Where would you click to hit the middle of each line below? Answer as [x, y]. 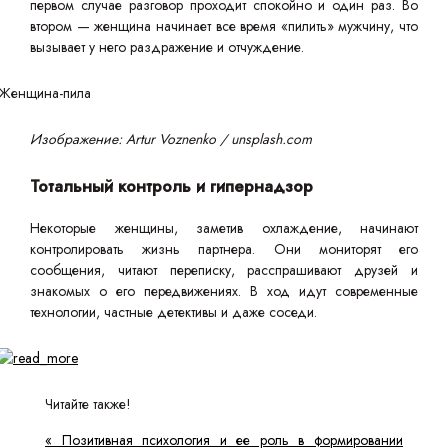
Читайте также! [88, 404]
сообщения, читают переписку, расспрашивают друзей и [224, 270]
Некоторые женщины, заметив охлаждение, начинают [224, 228]
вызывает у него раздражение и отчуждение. [167, 47]
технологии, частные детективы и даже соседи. [173, 312]
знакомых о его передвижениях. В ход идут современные [224, 291]
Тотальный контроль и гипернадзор [171, 186]
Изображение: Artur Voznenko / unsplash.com [171, 139]
